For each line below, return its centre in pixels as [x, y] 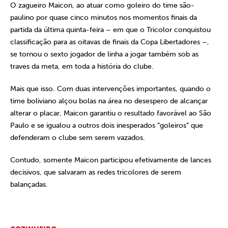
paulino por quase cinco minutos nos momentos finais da [104, 18]
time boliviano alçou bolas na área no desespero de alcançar [109, 101]
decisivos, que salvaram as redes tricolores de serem [96, 172]
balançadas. [29, 184]
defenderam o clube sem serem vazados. [78, 138]
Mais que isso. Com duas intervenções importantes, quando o [110, 89]
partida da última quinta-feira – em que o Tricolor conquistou [110, 30]
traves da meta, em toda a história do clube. [82, 66]
